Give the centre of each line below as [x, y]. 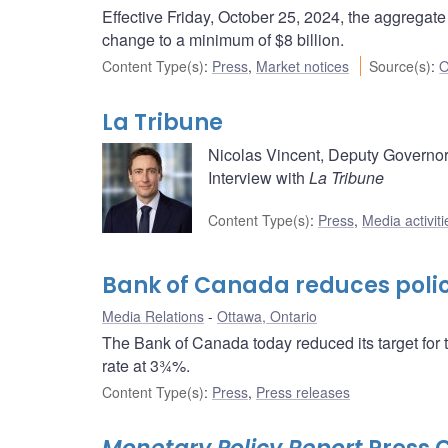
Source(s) [400, 66]
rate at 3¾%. [146, 366]
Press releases [303, 392]
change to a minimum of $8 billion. [223, 40]
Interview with [258, 178]
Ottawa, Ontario [267, 316]
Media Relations [153, 316]
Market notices [302, 66]
